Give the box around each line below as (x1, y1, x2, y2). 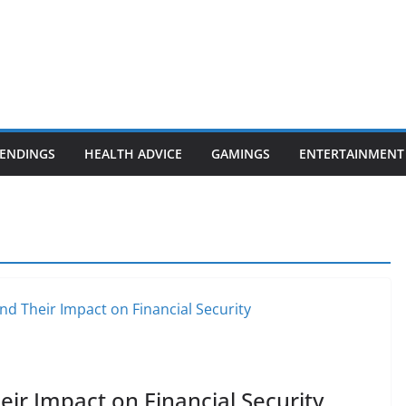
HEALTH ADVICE (84, 144, 182, 162)
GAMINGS (211, 144, 270, 162)
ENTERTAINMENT (299, 144, 404, 162)
